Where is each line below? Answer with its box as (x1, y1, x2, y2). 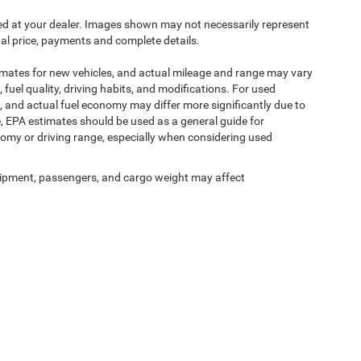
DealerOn (4, 321, 44, 332)
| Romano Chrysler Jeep (127, 321, 232, 332)
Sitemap (51, 321, 87, 332)
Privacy (94, 321, 127, 332)
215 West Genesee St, (237, 321, 332, 332)
